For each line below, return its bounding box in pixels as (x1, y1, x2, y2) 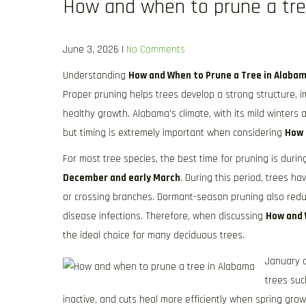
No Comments (126, 43, 185, 56)
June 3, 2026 (63, 43, 119, 56)
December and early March (63, 171, 180, 184)
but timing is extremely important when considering (63, 126, 285, 139)
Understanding (63, 69, 128, 82)
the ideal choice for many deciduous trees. (63, 229, 245, 242)
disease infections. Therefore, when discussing (63, 210, 266, 223)
